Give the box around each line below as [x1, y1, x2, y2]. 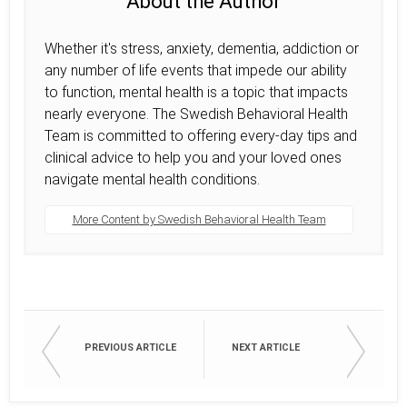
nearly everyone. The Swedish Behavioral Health [45, 105, 348, 123]
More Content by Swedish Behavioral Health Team [72, 213, 326, 226]
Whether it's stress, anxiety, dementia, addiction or [45, 40, 359, 57]
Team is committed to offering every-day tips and [45, 127, 357, 144]
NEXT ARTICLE [232, 342, 300, 353]
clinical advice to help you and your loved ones [45, 149, 342, 166]
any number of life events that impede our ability [45, 62, 347, 79]
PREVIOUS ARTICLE [84, 342, 176, 353]
